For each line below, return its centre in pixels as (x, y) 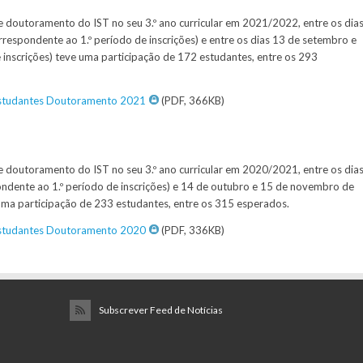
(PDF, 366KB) (192, 100)
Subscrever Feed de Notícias (161, 310)
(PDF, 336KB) (192, 230)
